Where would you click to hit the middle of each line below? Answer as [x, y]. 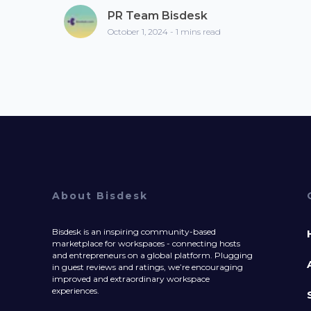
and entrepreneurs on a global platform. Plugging [152, 255]
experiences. [76, 290]
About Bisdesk [100, 195]
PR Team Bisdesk [158, 15]
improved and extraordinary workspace [131, 278]
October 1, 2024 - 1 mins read [164, 31]
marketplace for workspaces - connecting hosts [146, 243]
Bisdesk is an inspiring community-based [134, 231]
